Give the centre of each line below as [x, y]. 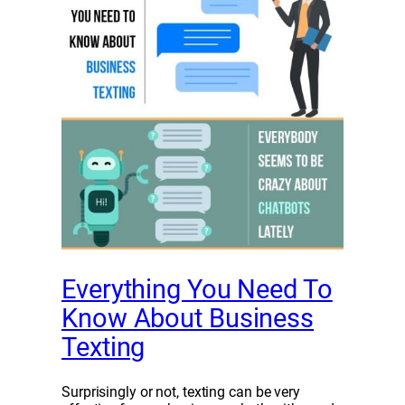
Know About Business [188, 319]
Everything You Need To [197, 290]
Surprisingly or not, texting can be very [181, 391]
